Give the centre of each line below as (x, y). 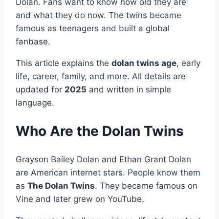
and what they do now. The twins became (99, 15)
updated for (40, 90)
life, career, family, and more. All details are (101, 77)
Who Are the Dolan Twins (100, 131)
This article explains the (64, 63)
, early (188, 63)
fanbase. (33, 42)
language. (35, 103)
